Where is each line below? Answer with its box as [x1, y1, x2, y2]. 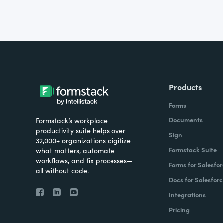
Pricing [168, 205, 190, 215]
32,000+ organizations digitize [36, 135, 131, 146]
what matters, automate [36, 145, 114, 156]
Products [168, 81, 202, 93]
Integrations [168, 190, 206, 200]
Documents [168, 115, 203, 125]
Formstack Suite [168, 145, 217, 155]
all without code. [36, 165, 89, 176]
